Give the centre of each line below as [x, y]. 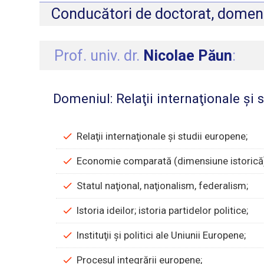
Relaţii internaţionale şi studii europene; [162, 136]
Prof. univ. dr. [99, 55]
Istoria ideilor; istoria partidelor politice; [163, 211]
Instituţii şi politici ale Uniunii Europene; [161, 235]
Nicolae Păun [188, 55]
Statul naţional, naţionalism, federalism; [163, 186]
